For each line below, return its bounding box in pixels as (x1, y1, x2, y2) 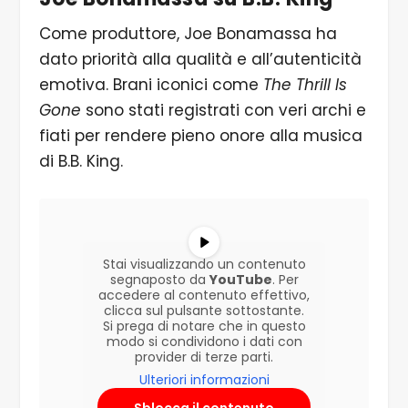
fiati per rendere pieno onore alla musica (38, 124, 362, 147)
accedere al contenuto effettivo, (98, 286, 310, 305)
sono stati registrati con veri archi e (80, 98, 366, 121)
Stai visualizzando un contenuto (102, 255, 306, 274)
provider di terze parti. (135, 348, 273, 367)
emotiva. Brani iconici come (38, 73, 263, 96)
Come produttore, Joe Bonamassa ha (38, 22, 337, 45)
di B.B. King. (38, 149, 123, 172)
